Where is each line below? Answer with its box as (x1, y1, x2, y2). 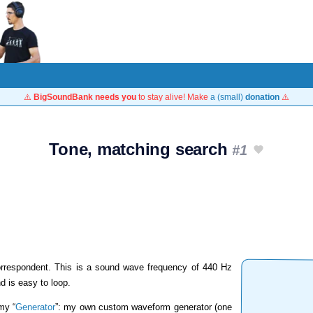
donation (245, 92, 279, 101)
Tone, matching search (49, 140, 233, 159)
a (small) (210, 92, 245, 101)
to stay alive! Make (136, 92, 210, 101)
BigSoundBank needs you (34, 92, 136, 101)
